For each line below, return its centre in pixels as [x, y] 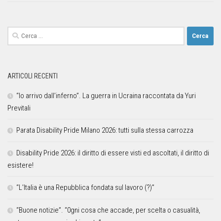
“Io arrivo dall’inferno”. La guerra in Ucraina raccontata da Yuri [106, 95]
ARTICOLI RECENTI [33, 76]
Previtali [19, 108]
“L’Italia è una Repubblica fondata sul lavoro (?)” [85, 187]
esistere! [20, 165]
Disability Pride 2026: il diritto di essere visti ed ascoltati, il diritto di [113, 153]
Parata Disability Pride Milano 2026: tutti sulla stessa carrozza [105, 130]
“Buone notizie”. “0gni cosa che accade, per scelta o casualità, [108, 210]
